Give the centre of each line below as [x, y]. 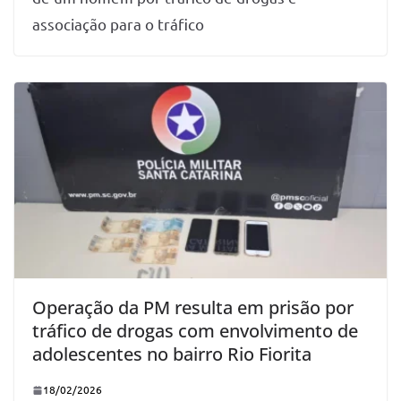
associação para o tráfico [118, 24]
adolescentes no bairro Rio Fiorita [172, 354]
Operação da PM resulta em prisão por [193, 308]
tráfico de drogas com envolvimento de [195, 331]
